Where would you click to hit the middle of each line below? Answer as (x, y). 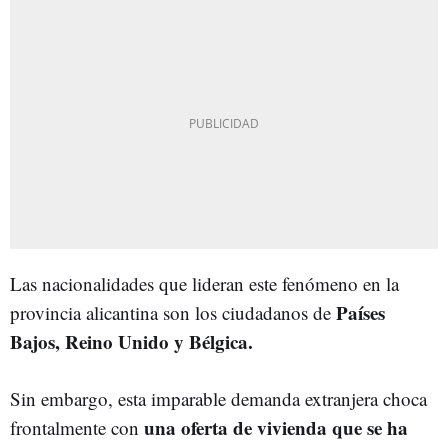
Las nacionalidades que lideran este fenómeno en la (204, 283)
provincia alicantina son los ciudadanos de (170, 312)
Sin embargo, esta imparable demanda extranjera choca (218, 398)
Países (358, 312)
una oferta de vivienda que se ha (276, 427)
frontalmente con (77, 427)
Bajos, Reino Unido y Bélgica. (131, 341)
